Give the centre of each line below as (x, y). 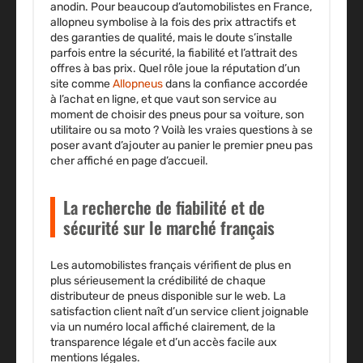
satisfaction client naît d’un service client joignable (179, 311)
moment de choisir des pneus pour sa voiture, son (177, 114)
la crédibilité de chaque (205, 280)
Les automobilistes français (122, 265)
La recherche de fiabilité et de (164, 207)
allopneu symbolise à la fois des (132, 22)
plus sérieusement (97, 280)
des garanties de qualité (111, 37)
